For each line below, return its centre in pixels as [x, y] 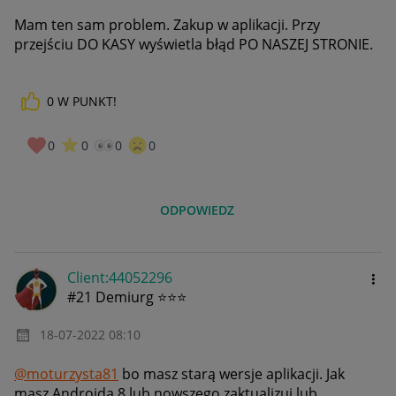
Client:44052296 [120, 277]
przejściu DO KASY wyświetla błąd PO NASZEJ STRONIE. [194, 45]
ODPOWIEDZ [198, 209]
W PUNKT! [87, 102]
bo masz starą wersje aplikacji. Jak [232, 374]
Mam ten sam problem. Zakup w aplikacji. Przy [167, 25]
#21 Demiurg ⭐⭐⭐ [127, 297]
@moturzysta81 [66, 374]
